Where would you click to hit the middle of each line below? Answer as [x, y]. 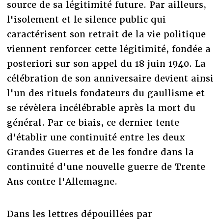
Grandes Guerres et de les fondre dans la [100, 152]
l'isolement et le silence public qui [86, 19]
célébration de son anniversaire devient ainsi [110, 78]
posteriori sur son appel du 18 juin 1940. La [106, 63]
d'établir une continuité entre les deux [96, 137]
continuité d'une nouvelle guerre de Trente [106, 166]
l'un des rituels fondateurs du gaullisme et [106, 93]
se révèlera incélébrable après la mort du [101, 108]
